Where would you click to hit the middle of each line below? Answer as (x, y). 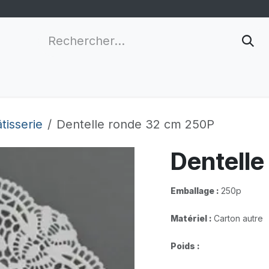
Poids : (186, 246)
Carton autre (241, 218)
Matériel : (192, 218)
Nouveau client (183, 80)
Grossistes (101, 80)
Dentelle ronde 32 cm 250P (135, 124)
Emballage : (196, 191)
